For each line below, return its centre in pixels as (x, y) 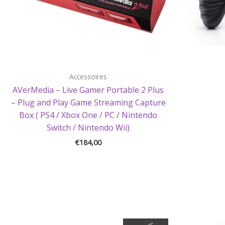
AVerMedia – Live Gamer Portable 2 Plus (88, 90)
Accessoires (88, 76)
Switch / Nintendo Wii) (88, 128)
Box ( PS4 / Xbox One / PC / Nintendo (88, 115)
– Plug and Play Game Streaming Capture (88, 103)
